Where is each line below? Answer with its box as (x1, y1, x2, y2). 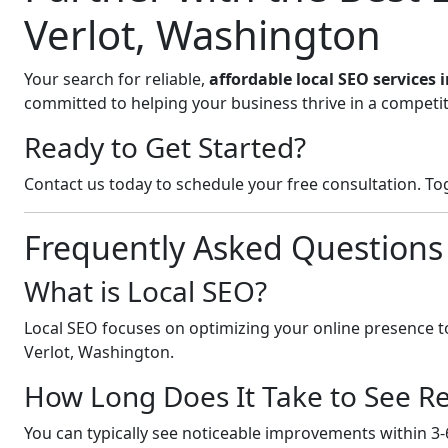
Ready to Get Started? (24, 128, 306, 166)
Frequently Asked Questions (24, 226, 443, 269)
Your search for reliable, (24, 68, 209, 90)
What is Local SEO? (24, 272, 267, 310)
